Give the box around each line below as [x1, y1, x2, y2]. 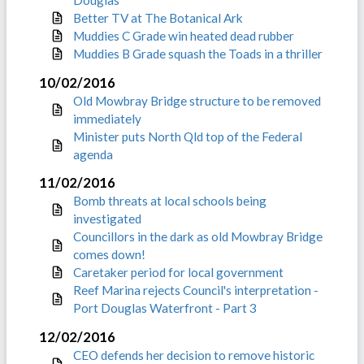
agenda [73, 146, 113, 162]
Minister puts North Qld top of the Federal [73, 128, 302, 144]
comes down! [73, 247, 145, 262]
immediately [73, 110, 141, 126]
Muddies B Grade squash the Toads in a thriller [73, 46, 323, 62]
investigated [73, 211, 141, 227]
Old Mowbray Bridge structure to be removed [73, 93, 321, 108]
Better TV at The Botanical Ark [73, 11, 243, 26]
